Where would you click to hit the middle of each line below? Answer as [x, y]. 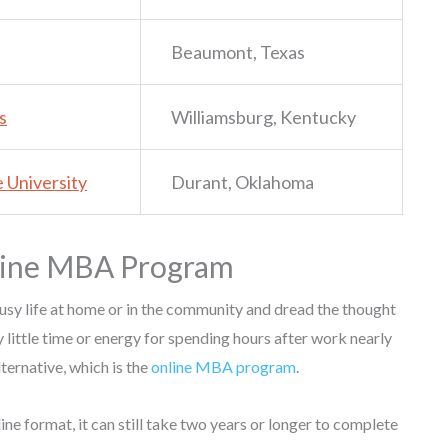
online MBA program [223, 366]
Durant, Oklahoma [242, 181]
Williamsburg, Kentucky [263, 116]
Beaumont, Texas [238, 51]
